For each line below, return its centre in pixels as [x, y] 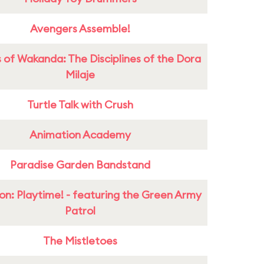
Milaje [80, 75]
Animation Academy [80, 135]
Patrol [80, 211]
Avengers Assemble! [80, 29]
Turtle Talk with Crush [80, 105]
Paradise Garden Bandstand [80, 165]
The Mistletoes [80, 241]
